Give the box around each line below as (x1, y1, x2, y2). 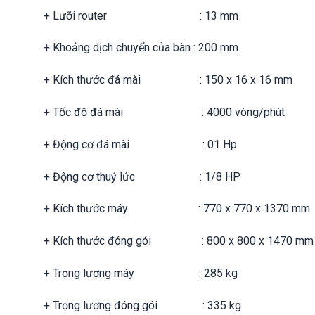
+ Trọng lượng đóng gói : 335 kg (44, 298, 241, 312)
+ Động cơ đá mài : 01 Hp (44, 137, 237, 151)
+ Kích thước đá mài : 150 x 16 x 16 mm (44, 73, 292, 87)
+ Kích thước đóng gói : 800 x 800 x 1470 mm (44, 234, 314, 248)
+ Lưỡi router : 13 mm (44, 8, 238, 22)
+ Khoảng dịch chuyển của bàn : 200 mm (44, 41, 238, 55)
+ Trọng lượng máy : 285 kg (44, 266, 238, 280)
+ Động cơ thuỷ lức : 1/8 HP (44, 169, 240, 184)
